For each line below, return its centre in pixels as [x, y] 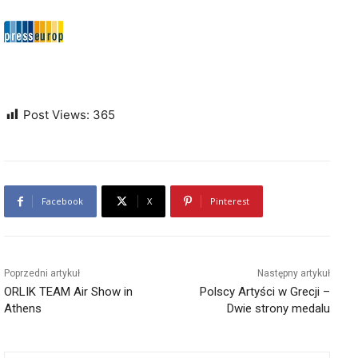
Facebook [62, 201]
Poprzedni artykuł [42, 274]
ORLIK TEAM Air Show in [68, 292]
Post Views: [56, 115]
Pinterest [230, 201]
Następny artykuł [293, 274]
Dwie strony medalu [278, 309]
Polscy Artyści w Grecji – [265, 292]
